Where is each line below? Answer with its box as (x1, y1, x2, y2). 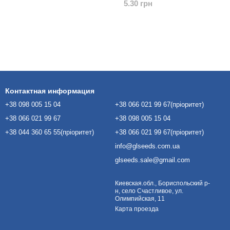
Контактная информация (5, 87, 94, 95)
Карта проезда (115, 205, 159, 213)
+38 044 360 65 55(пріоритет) (5, 128, 94, 136)
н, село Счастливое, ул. (115, 187, 183, 195)
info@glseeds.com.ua (115, 142, 180, 150)
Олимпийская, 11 (115, 195, 165, 202)
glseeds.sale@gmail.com (115, 156, 190, 164)
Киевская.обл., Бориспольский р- (115, 180, 210, 187)
